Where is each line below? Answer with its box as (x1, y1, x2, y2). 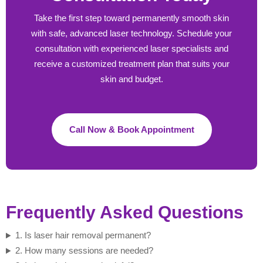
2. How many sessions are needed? (15, 245, 153, 256)
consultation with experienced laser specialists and (35, 43, 228, 54)
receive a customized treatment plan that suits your (33, 59, 230, 69)
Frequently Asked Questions (6, 203, 244, 222)
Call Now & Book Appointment (69, 124, 194, 135)
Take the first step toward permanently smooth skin (34, 13, 229, 23)
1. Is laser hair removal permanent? (15, 230, 151, 241)
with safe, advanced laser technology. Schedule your (31, 28, 232, 39)
